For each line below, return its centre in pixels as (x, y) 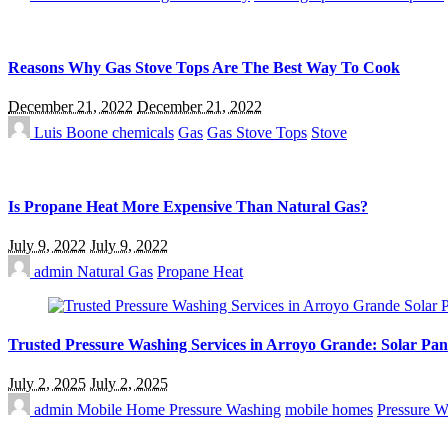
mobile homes (329, 410)
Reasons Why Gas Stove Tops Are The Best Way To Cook (204, 68)
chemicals (143, 133)
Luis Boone (71, 133)
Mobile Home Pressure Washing (179, 410)
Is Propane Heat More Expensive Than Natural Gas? (188, 206)
